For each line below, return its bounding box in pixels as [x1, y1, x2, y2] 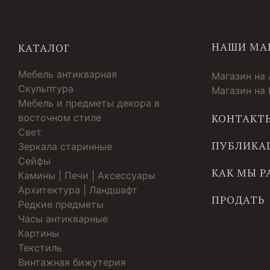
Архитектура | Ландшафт [18, 183, 137, 196]
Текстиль [18, 241, 62, 254]
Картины [18, 227, 59, 239]
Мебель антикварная [18, 67, 117, 80]
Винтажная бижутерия [18, 256, 126, 268]
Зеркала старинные [18, 140, 112, 152]
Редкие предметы [18, 198, 104, 210]
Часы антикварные [18, 212, 108, 225]
